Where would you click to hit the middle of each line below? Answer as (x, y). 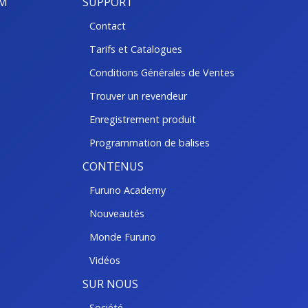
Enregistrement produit (142, 119)
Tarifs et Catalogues (135, 49)
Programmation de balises (149, 142)
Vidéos (104, 260)
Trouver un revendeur (138, 96)
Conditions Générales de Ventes (162, 72)
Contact (107, 25)
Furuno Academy (127, 190)
